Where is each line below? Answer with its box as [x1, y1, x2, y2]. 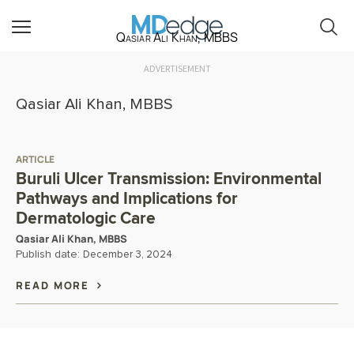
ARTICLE [16, 153, 55, 166]
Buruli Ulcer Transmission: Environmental [16, 169, 322, 189]
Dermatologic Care [16, 209, 156, 228]
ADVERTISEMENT [143, 62, 211, 74]
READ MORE [16, 278, 94, 292]
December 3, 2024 [83, 250, 172, 260]
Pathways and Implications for [16, 189, 238, 209]
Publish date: [16, 249, 83, 260]
